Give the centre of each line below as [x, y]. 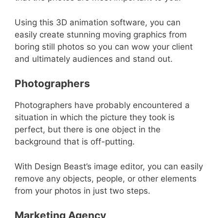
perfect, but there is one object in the [88, 130]
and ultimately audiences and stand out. [94, 59]
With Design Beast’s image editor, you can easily [109, 166]
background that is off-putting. [75, 142]
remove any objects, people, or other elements [106, 178]
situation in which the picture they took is [95, 118]
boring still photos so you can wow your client [104, 46]
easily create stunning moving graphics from [101, 34]
